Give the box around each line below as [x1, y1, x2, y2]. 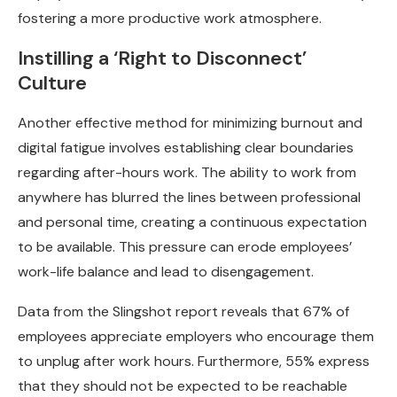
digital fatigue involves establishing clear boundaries [18, 137, 354, 157]
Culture [18, 69, 87, 96]
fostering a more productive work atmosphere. [18, 8, 322, 27]
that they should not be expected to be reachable [18, 376, 347, 395]
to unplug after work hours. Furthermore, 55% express [18, 351, 370, 370]
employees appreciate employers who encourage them [18, 326, 374, 346]
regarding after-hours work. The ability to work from [18, 162, 356, 182]
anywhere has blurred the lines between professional [18, 187, 361, 206]
